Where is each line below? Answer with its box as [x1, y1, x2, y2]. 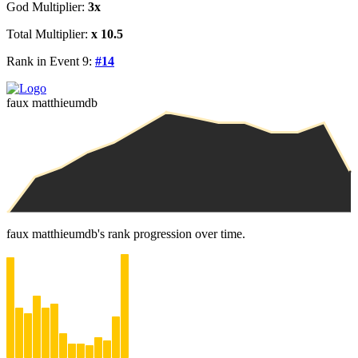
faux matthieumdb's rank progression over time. [6, 226, 245, 241]
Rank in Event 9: [6, 54, 95, 68]
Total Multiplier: [6, 26, 91, 41]
